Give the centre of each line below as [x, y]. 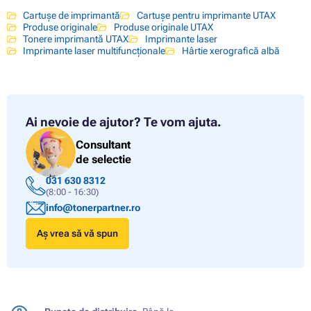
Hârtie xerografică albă [230, 50]
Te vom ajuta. [183, 121]
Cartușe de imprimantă [72, 15]
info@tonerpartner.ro [93, 208]
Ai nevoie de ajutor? [83, 121]
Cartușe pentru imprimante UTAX [206, 15]
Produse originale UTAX [163, 27]
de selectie [103, 160]
